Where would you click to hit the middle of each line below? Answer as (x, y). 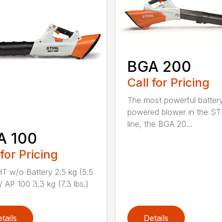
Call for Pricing (168, 83)
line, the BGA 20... (160, 124)
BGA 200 (159, 67)
